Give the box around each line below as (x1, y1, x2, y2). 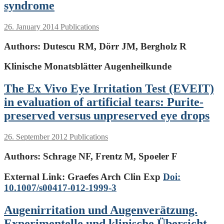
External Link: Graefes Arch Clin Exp (4, 171, 163, 182)
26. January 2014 (4, 22, 58, 31)
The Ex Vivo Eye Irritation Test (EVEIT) (4, 82, 214, 95)
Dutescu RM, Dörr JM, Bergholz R (40, 40, 186, 51)
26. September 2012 (4, 132, 67, 141)
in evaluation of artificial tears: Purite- (4, 95, 203, 109)
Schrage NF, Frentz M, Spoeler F (40, 151, 177, 161)
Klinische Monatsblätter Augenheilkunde (4, 61, 171, 72)
